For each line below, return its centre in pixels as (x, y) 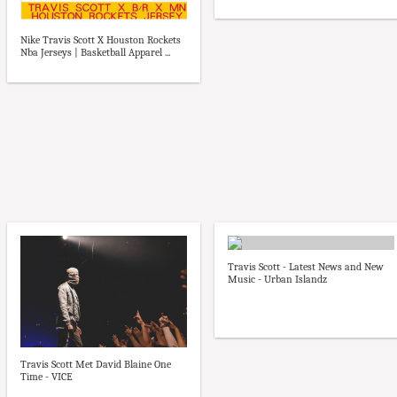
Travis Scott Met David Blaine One (96, 364)
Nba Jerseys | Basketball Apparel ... (95, 52)
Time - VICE (46, 376)
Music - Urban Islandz (277, 280)
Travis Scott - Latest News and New (306, 267)
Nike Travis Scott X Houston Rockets (101, 39)
